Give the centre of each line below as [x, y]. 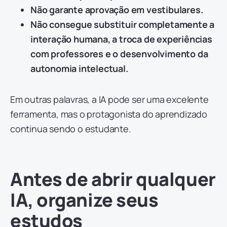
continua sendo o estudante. [71, 129]
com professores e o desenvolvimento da [119, 54]
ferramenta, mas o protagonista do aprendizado [109, 114]
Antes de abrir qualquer [113, 179]
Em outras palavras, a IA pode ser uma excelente [109, 100]
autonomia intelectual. [79, 69]
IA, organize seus [84, 200]
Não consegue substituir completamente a [123, 25]
